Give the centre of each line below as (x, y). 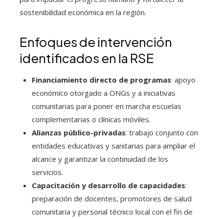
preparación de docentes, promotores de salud (112, 198)
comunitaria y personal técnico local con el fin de (112, 212)
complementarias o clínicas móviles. (91, 119)
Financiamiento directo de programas (101, 80)
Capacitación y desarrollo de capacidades (109, 185)
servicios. (47, 172)
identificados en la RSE (87, 58)
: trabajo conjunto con (162, 132)
